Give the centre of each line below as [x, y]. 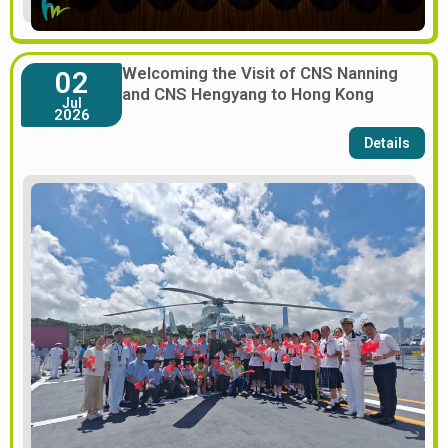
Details [387, 142]
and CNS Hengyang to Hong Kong [248, 93]
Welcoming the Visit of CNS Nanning [260, 72]
